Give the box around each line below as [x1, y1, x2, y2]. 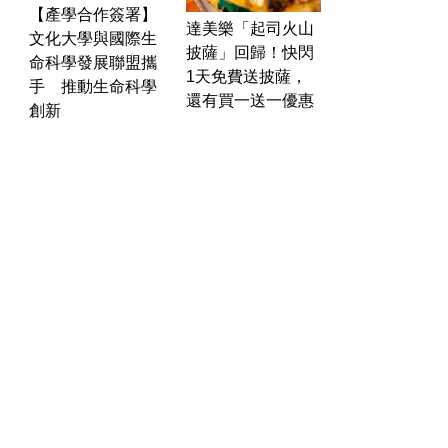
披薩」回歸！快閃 [186, 43, 314, 61]
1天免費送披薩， [186, 67, 307, 85]
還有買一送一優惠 [186, 91, 314, 109]
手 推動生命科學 [29, 77, 157, 95]
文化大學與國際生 [29, 29, 157, 47]
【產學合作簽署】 [29, 5, 157, 23]
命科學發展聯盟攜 [29, 53, 157, 71]
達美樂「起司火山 [186, 19, 314, 37]
